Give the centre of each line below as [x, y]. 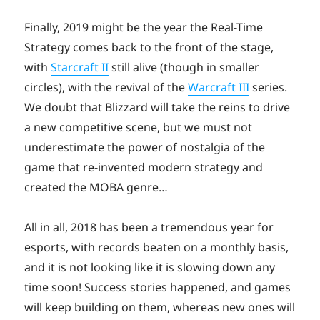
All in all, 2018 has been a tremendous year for [149, 227]
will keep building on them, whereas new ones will [160, 307]
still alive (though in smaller [184, 67]
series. [269, 87]
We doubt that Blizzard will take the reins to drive [157, 107]
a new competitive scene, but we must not [139, 127]
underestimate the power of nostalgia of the [145, 147]
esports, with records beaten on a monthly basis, [157, 247]
